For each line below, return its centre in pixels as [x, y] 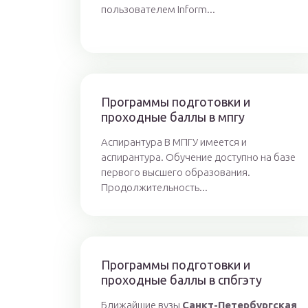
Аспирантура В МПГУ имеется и [174, 142]
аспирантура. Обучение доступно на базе [198, 157]
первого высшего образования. [176, 172]
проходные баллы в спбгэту [181, 280]
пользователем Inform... [158, 9]
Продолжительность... [154, 187]
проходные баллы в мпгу [173, 117]
